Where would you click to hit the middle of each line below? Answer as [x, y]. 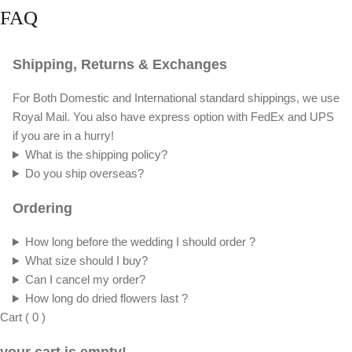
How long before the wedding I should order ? [140, 242]
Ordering [42, 208]
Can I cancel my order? [85, 280]
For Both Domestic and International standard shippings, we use [176, 98]
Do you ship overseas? [84, 174]
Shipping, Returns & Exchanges [120, 64]
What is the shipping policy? [96, 155]
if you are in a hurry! [63, 136]
